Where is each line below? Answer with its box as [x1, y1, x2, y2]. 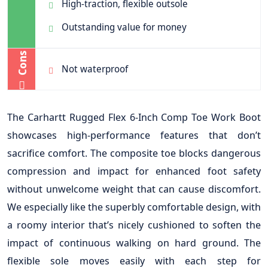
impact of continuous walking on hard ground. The [7, 236, 261, 250]
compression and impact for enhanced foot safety [7, 164, 261, 178]
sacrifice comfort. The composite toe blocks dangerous [7, 146, 261, 160]
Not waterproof [62, 62, 128, 76]
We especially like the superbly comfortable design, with [7, 200, 261, 214]
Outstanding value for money [62, 20, 187, 34]
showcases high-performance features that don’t [7, 128, 261, 142]
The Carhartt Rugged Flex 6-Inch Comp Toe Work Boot [7, 110, 261, 124]
